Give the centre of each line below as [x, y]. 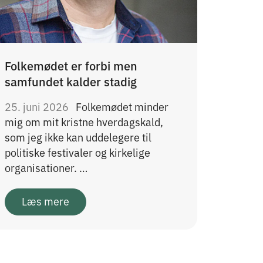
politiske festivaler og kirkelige [77, 152]
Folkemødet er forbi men [71, 65]
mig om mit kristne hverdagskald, [84, 121]
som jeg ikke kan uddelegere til [78, 136]
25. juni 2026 [38, 106]
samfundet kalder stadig [71, 81]
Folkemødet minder [122, 106]
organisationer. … [46, 167]
